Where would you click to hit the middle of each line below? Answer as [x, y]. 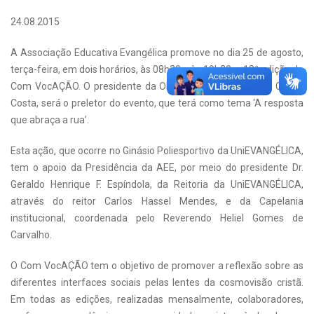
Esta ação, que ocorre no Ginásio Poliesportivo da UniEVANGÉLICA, [157, 151]
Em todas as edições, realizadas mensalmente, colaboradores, [157, 299]
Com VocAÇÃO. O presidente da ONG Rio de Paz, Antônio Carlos [157, 86]
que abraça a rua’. [50, 120]
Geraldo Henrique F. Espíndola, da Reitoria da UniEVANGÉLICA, [157, 184]
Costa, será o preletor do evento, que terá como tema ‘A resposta [157, 103]
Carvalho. [31, 235]
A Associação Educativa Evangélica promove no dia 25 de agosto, [157, 53]
